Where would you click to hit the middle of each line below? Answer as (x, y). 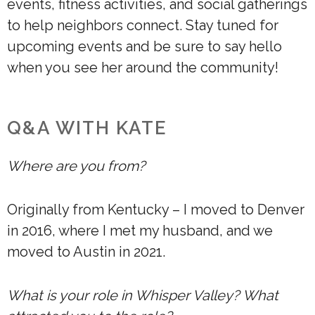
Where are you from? (76, 166)
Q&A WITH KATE (87, 128)
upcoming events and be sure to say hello (144, 47)
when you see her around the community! (143, 68)
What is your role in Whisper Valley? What (143, 296)
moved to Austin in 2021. (86, 252)
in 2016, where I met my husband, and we (140, 231)
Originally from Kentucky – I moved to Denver (156, 210)
